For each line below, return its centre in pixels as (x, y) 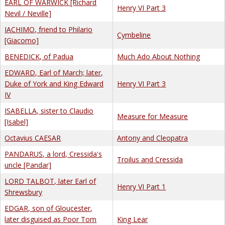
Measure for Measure (153, 116)
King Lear (133, 219)
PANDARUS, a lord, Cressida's (53, 154)
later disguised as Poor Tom (51, 219)
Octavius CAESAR (33, 138)
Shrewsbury (24, 192)
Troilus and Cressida (150, 159)
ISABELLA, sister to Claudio (49, 110)
